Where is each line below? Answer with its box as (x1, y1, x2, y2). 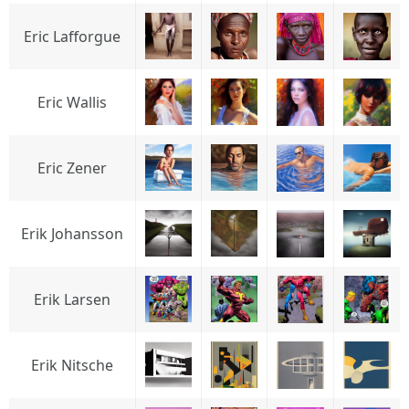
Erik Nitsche (31, 355, 113, 375)
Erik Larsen (34, 289, 110, 309)
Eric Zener (37, 158, 107, 178)
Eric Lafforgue (24, 26, 121, 47)
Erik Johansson (21, 224, 123, 244)
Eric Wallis (37, 92, 107, 112)
